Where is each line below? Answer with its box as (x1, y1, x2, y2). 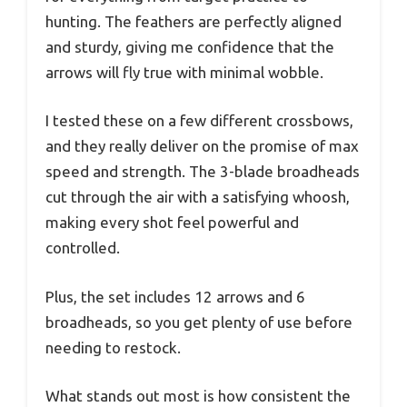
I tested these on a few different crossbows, (45, 112, 353, 130)
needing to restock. (45, 338, 181, 356)
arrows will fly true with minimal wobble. (45, 63, 323, 81)
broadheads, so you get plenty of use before (45, 313, 352, 331)
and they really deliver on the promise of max (45, 137, 359, 155)
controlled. (45, 239, 120, 257)
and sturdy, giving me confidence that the (45, 37, 334, 55)
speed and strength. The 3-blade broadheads (45, 163, 360, 181)
